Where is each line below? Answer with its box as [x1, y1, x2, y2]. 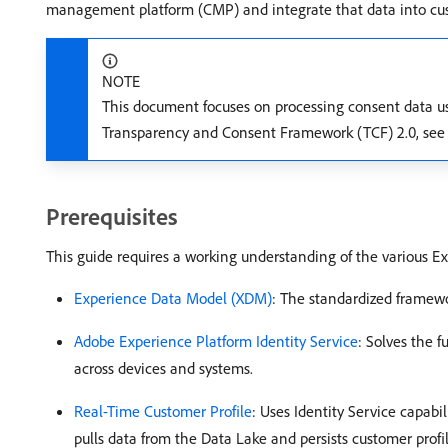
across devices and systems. [74, 358, 253, 378]
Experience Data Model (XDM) [74, 288, 272, 308]
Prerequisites [46, 201, 178, 231]
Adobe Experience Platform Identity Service [74, 331, 358, 351]
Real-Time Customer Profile [74, 401, 252, 421]
